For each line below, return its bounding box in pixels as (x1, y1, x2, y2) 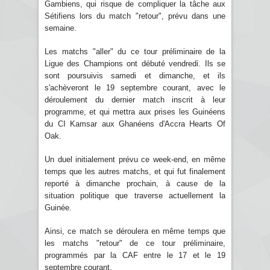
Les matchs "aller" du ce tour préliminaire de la (45, 46, 225, 56)
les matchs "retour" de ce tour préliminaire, (45, 238, 225, 248)
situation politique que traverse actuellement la (45, 190, 225, 200)
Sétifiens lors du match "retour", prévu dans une (45, 11, 225, 20)
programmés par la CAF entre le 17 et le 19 (45, 250, 225, 260)
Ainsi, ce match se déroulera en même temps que (45, 226, 225, 236)
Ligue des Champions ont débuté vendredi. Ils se (45, 58, 225, 68)
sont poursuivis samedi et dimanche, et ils (45, 71, 225, 80)
